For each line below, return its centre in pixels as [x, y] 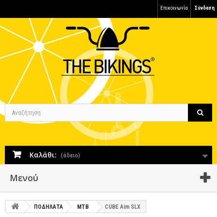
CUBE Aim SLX [123, 207]
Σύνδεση [205, 8]
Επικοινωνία [174, 8]
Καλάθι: [43, 155]
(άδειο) [70, 155]
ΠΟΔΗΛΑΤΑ [48, 207]
